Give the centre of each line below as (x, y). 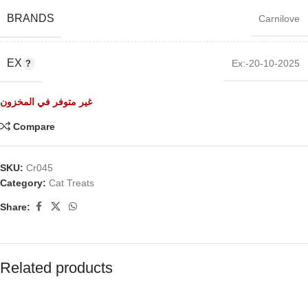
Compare (34, 126)
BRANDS (31, 18)
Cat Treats (71, 183)
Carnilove (279, 19)
